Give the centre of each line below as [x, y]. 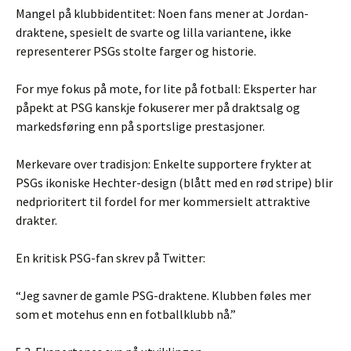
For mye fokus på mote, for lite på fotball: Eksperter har [166, 89]
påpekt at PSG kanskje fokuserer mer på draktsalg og [158, 107]
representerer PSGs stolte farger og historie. [136, 51]
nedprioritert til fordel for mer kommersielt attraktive [163, 201]
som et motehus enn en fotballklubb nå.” [126, 314]
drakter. [36, 220]
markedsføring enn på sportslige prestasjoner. [140, 126]
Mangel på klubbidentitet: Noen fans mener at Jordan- [162, 13]
